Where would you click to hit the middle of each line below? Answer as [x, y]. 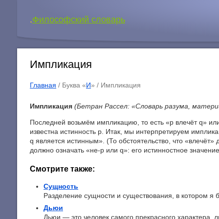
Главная [43, 85]
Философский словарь [79, 20]
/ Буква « [71, 85]
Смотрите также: [62, 168]
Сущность [61, 186]
